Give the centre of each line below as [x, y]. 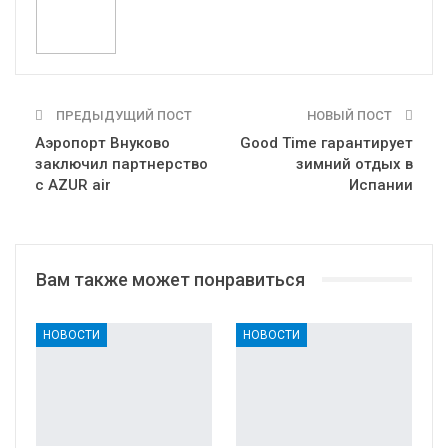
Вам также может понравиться [170, 279]
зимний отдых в [354, 163]
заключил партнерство [121, 163]
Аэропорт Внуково [102, 142]
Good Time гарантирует [326, 142]
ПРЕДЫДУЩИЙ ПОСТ [122, 115]
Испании [381, 184]
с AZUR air [73, 184]
